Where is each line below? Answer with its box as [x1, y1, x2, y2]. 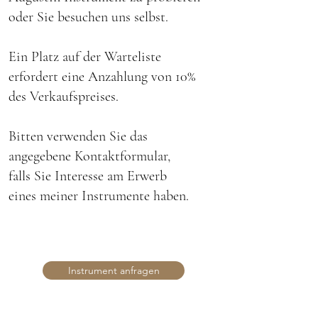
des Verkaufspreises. [9, 88, 119, 105]
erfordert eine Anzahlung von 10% [9, 68, 195, 85]
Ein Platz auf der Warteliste [9, 48, 161, 65]
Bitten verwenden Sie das [9, 128, 148, 145]
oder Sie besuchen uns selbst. [9, 9, 168, 26]
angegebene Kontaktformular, [9, 148, 170, 165]
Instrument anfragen [67, 264, 160, 277]
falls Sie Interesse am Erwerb [9, 168, 167, 185]
